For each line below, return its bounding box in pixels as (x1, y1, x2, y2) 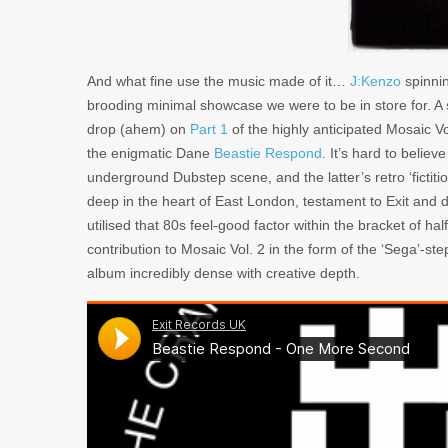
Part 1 (190, 120, 228, 137)
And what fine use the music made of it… (87, 72, 350, 89)
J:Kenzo (350, 72, 401, 89)
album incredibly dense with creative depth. (87, 264, 360, 281)
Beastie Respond (214, 144, 322, 161)
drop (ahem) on (87, 120, 190, 137)
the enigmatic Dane (87, 144, 214, 161)
